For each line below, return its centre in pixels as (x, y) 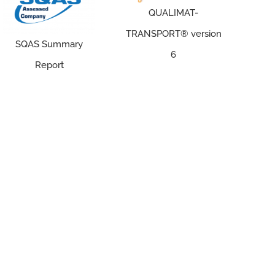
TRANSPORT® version (173, 34)
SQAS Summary (49, 44)
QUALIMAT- (174, 13)
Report (49, 65)
